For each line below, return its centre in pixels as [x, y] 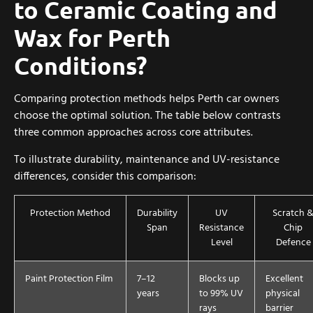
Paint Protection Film [69, 279]
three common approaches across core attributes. [133, 133]
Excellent [284, 279]
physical [283, 294]
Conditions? [80, 66]
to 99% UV [221, 294]
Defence [293, 243]
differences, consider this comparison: [105, 176]
